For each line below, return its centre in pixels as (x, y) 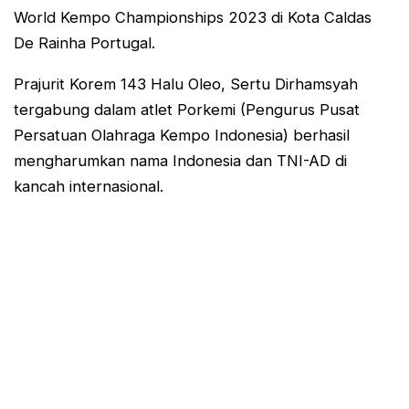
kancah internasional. (89, 186)
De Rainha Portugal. (84, 43)
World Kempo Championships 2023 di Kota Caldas (193, 18)
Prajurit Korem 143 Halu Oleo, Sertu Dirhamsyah (186, 84)
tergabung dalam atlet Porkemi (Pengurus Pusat (187, 109)
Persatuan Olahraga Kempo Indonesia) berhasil (182, 135)
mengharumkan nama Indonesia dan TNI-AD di (180, 160)
